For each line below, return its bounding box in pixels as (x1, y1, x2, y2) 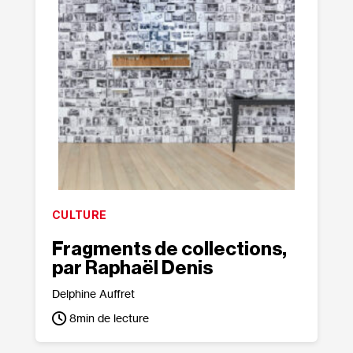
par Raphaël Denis (51, 258, 213, 277)
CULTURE (51, 208, 107, 221)
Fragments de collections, (51, 240, 287, 258)
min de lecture (76, 311, 149, 325)
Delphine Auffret (51, 287, 135, 300)
